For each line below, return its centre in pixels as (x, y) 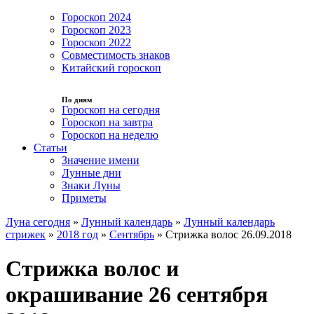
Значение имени (101, 160)
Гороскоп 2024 (96, 17)
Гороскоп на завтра (107, 122)
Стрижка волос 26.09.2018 (228, 234)
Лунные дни (91, 172)
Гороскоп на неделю (110, 135)
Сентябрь (132, 234)
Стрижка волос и (92, 269)
